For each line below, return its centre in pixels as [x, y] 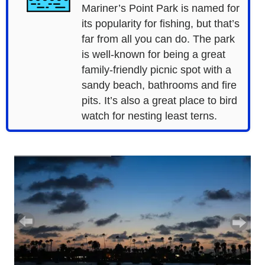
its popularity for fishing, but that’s [160, 24]
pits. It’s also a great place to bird [159, 101]
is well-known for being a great [153, 54]
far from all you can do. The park [158, 39]
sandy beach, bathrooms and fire [159, 85]
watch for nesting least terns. [149, 116]
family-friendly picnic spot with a [156, 70]
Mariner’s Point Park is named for [160, 8]
